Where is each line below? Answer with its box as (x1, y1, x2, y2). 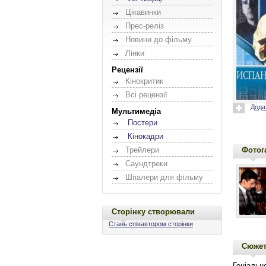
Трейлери (125, 145, 159, 154)
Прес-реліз (125, 21, 164, 30)
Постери (128, 118, 157, 127)
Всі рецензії (125, 90, 167, 99)
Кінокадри (128, 132, 163, 141)
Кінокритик (125, 77, 163, 85)
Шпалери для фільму (125, 173, 203, 182)
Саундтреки (125, 159, 167, 168)
